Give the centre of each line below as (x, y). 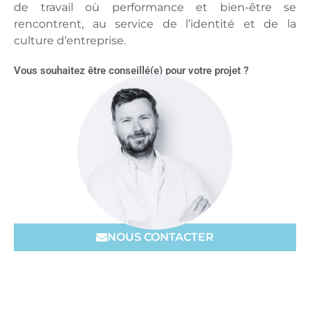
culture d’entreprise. (70, 40)
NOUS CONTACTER (161, 237)
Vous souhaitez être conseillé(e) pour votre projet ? (131, 71)
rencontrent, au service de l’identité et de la (155, 24)
